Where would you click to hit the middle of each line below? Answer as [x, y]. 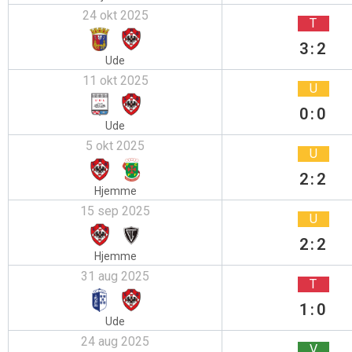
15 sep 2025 [115, 211]
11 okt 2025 [115, 81]
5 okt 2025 [115, 146]
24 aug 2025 [115, 341]
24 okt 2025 [115, 15]
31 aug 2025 [115, 276]
